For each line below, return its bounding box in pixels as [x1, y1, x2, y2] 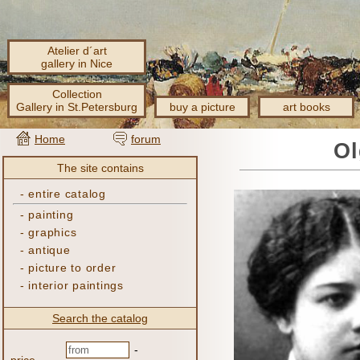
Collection [51, 88, 102, 100]
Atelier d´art [47, 44, 107, 57]
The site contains [56, 162, 144, 174]
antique [28, 243, 71, 256]
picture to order [28, 261, 117, 274]
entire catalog [28, 187, 106, 200]
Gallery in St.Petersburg [16, 100, 137, 113]
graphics [28, 226, 77, 239]
